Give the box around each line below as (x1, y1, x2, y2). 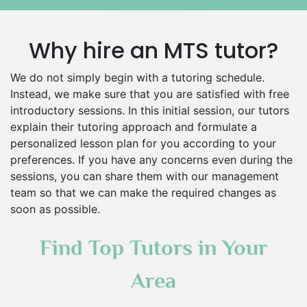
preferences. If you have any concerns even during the (10, 153, 293, 167)
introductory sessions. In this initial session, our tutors (10, 103, 289, 117)
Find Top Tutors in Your (40, 235, 267, 260)
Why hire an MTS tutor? (29, 35, 278, 66)
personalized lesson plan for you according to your (10, 136, 276, 150)
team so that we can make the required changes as (10, 186, 276, 199)
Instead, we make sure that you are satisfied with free (10, 87, 289, 101)
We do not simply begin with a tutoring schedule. (10, 71, 265, 84)
